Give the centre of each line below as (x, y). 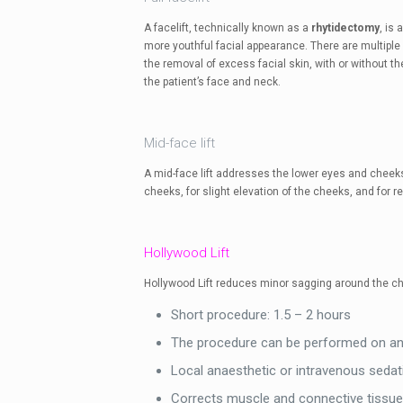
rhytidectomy (345, 28)
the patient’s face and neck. (212, 82)
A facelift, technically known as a (227, 28)
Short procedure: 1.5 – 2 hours (260, 315)
